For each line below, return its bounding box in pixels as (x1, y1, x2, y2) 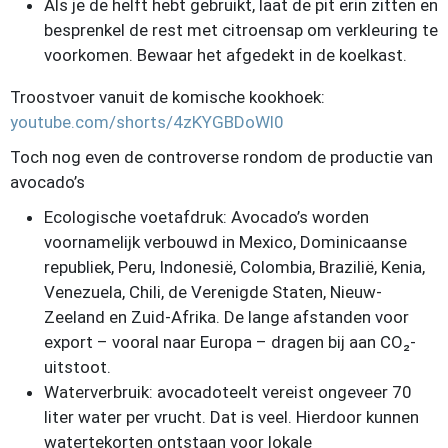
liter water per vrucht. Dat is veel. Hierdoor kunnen (44, 407, 419, 427)
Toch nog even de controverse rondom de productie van (10, 147, 433, 167)
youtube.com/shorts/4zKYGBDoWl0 (10, 112, 284, 132)
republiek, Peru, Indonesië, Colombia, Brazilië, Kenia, (44, 257, 425, 277)
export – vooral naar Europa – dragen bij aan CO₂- (44, 332, 416, 352)
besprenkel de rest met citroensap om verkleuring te (44, 20, 438, 40)
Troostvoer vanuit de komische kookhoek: (10, 87, 325, 107)
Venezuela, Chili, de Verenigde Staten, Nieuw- (44, 282, 382, 302)
